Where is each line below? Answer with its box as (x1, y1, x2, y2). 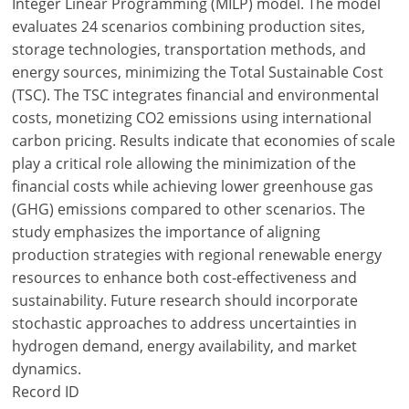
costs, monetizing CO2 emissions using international (12, 108, 372, 128)
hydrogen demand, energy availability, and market (12, 336, 358, 356)
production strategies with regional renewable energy (12, 245, 383, 265)
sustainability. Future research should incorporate (12, 290, 359, 310)
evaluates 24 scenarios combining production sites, (12, 16, 366, 37)
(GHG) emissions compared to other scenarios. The (12, 199, 366, 219)
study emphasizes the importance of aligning (12, 222, 321, 242)
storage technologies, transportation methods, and (12, 39, 367, 59)
